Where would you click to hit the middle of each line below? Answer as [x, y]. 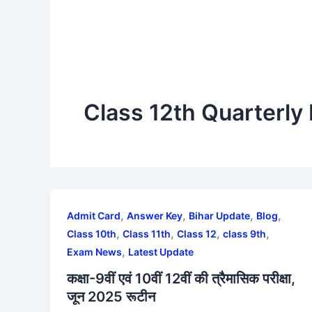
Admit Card [94, 216]
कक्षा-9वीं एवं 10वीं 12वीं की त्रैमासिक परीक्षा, [181, 278]
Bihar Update [219, 216]
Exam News [94, 252]
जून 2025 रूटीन [111, 296]
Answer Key [155, 216]
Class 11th [147, 234]
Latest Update [161, 252]
